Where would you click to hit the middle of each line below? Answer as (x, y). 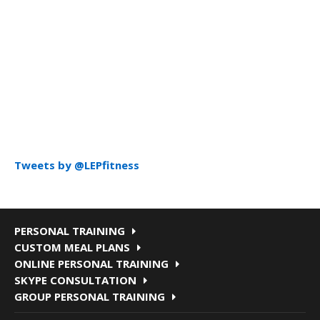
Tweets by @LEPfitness (77, 165)
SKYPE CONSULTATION (75, 280)
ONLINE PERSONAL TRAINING (91, 264)
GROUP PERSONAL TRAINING (90, 296)
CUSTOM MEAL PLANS (72, 247)
